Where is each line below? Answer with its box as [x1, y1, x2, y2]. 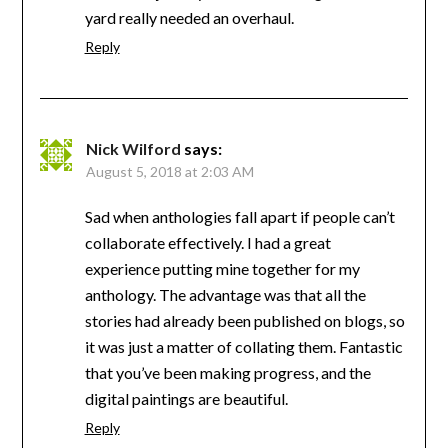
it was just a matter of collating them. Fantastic [84, 336, 403, 356]
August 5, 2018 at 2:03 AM [85, 162, 254, 180]
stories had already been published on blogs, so [84, 310, 405, 330]
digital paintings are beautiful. [84, 388, 288, 408]
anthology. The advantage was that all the [84, 284, 366, 304]
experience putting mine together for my [84, 258, 360, 278]
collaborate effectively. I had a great [84, 232, 331, 252]
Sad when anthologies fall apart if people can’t [84, 206, 395, 226]
